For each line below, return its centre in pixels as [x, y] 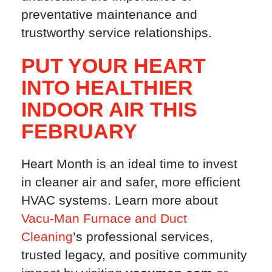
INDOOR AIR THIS [109, 109]
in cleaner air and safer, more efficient [131, 182]
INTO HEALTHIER [107, 87]
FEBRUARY [79, 131]
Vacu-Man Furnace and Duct [104, 218]
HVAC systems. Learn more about [120, 200]
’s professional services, [143, 236]
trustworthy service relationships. [117, 33]
